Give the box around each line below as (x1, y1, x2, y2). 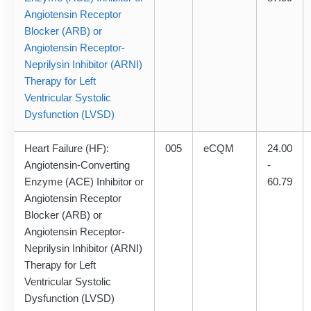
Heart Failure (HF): (24, 142, 109, 155)
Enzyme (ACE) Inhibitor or (24, 176, 144, 188)
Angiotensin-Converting (24, 159, 130, 171)
